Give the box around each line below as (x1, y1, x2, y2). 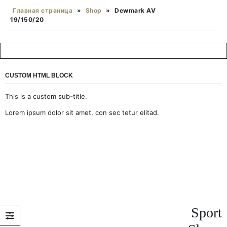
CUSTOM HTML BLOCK (5, 72, 73, 79)
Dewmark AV (115, 7, 156, 14)
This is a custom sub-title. (5, 92, 87, 100)
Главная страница (13, 7, 72, 14)
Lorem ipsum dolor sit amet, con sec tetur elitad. (5, 108, 159, 117)
